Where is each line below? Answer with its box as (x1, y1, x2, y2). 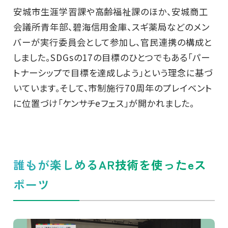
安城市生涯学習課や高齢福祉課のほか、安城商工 (13, 5, 208, 18)
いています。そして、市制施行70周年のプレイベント (13, 81, 212, 94)
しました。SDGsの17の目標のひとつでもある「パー (13, 50, 210, 64)
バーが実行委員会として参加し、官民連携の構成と (13, 35, 212, 48)
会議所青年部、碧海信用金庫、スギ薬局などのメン (13, 20, 210, 33)
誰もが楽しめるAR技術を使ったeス (13, 156, 207, 174)
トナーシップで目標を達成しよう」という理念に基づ (13, 66, 213, 79)
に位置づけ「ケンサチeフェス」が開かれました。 (13, 96, 194, 109)
